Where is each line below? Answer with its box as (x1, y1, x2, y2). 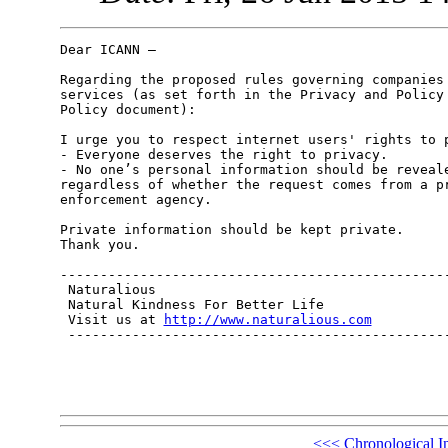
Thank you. (59, 237, 140, 253)
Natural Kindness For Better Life (59, 297, 324, 313)
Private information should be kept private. (59, 222, 412, 238)
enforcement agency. (59, 192, 212, 208)
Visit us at (59, 312, 164, 328)
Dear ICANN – (59, 42, 156, 58)
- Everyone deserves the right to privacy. (59, 147, 388, 163)
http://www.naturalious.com (163, 312, 372, 328)
